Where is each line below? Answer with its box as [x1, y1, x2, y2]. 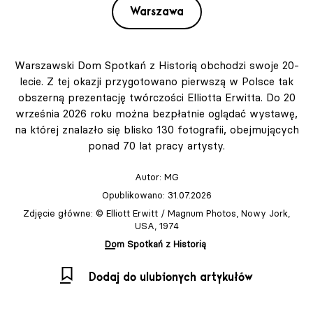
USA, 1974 [134, 220, 179, 232]
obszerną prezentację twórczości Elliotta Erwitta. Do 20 [17, 91, 296, 105]
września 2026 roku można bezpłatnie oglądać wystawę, [15, 107, 298, 121]
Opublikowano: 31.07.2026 [101, 189, 212, 201]
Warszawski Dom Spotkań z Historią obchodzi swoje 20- [14, 59, 299, 73]
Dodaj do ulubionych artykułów [89, 270, 253, 285]
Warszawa [129, 5, 184, 20]
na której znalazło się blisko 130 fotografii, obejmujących [14, 123, 299, 137]
